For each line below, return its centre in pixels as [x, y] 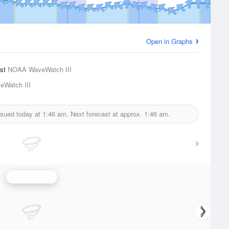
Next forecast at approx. [106, 114]
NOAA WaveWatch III [40, 69]
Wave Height [32, 177]
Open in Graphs [169, 41]
